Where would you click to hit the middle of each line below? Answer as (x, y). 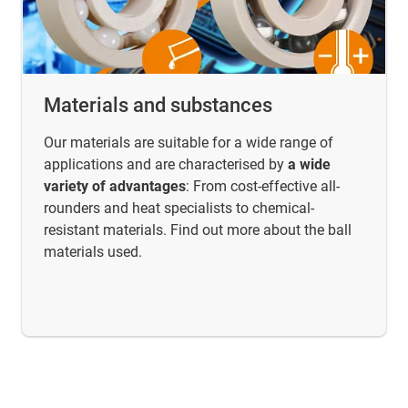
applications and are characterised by (166, 164)
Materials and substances (158, 105)
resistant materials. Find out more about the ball (198, 229)
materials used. (93, 251)
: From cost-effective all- (263, 186)
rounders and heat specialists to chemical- (179, 208)
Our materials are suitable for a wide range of (189, 142)
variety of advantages (115, 186)
